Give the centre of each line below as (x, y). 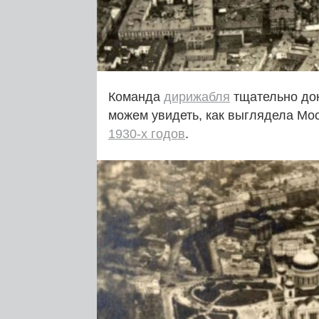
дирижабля (197, 96)
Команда (136, 96)
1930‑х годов (147, 134)
